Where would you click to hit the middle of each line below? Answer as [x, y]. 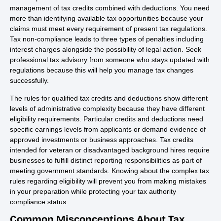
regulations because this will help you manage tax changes [102, 70]
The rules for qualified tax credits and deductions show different [109, 98]
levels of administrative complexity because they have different [107, 108]
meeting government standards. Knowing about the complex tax [110, 170]
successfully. [29, 81]
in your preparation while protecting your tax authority [93, 191]
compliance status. [39, 202]
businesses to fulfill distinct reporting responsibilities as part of [106, 160]
